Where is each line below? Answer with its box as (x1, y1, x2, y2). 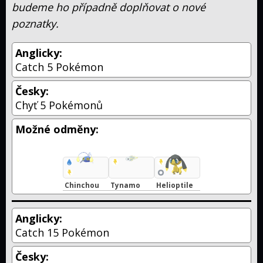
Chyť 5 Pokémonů (15, 97, 103, 112)
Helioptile (156, 180, 193, 190)
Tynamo (110, 180, 140, 190)
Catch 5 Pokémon (15, 59, 103, 74)
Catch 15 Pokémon (15, 225, 109, 240)
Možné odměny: (15, 122, 99, 136)
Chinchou (65, 180, 99, 190)
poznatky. (12, 16, 59, 31)
